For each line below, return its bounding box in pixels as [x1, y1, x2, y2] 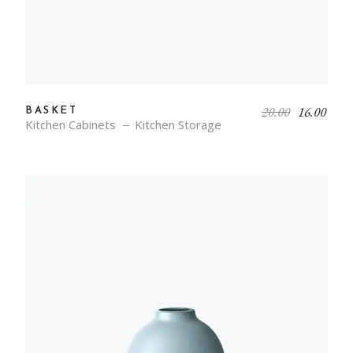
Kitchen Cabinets [25, 117, 116, 133]
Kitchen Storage [135, 117, 221, 133]
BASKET [25, 106, 78, 117]
